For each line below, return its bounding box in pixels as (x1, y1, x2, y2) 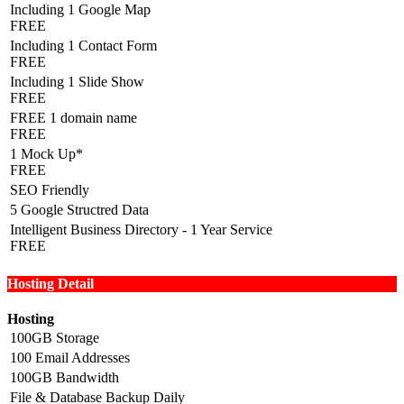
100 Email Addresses (10, 350, 130, 366)
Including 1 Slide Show (10, 73, 144, 89)
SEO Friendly (10, 181, 89, 197)
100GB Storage (10, 330, 99, 346)
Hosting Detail (7, 275, 94, 291)
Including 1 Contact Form (10, 37, 157, 53)
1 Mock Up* (10, 145, 83, 161)
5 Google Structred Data (10, 201, 149, 217)
